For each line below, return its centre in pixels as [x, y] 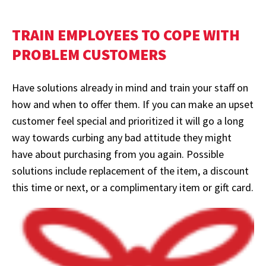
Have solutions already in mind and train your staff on [130, 88]
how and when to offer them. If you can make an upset [133, 104]
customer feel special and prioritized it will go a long [128, 121]
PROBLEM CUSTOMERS [89, 55]
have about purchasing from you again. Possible [118, 154]
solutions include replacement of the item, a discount [130, 171]
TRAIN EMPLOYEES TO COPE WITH [126, 35]
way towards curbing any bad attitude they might [122, 138]
